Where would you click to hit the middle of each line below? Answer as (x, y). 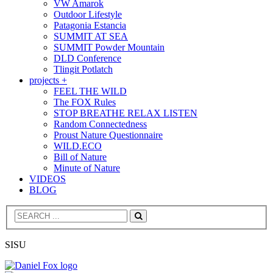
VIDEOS (48, 179)
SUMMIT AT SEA (91, 36)
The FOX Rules (85, 102)
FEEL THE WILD (90, 91)
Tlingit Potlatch (83, 69)
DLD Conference (87, 58)
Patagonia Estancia (90, 25)
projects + (48, 80)
